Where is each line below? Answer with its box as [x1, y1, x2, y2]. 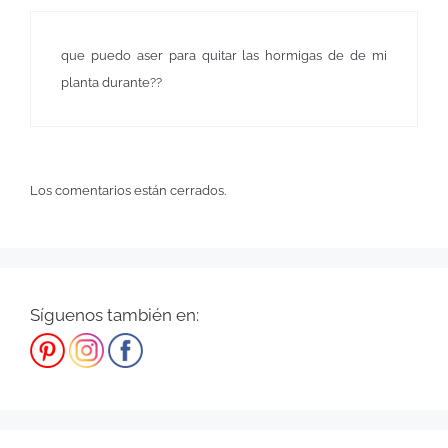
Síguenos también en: [30, 305, 199, 326]
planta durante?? [61, 75, 162, 91]
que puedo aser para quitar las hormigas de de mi [61, 48, 387, 64]
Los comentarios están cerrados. [30, 182, 226, 198]
